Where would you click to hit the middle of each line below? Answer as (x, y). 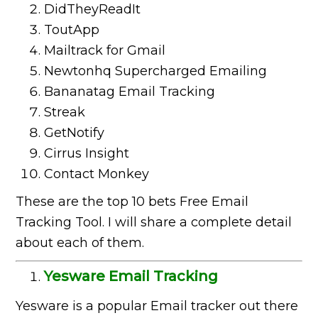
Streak (65, 113)
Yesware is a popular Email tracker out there (157, 306)
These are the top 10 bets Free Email (132, 202)
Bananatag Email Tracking (130, 92)
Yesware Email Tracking (131, 276)
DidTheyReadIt (93, 10)
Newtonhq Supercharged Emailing (156, 71)
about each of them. (80, 243)
